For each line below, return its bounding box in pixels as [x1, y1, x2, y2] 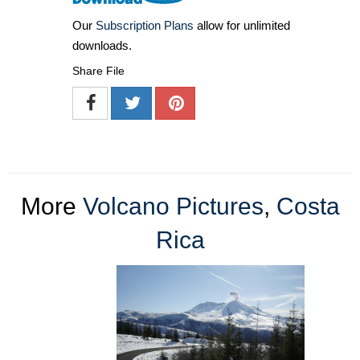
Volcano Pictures [82, 193, 264, 220]
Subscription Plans [96, 18, 194, 33]
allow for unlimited [194, 18, 290, 33]
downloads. [72, 39, 132, 53]
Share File [72, 64, 125, 78]
